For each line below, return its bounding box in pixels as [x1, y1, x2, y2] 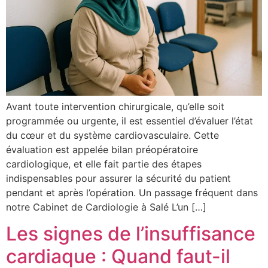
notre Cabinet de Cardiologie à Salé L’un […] [6, 200, 206, 213]
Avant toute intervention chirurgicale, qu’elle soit [6, 100, 224, 112]
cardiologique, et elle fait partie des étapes [6, 157, 202, 170]
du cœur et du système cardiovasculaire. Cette [6, 129, 219, 141]
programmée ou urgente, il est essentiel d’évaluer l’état [6, 114, 253, 127]
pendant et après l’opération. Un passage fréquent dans [6, 186, 258, 199]
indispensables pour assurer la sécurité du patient [6, 172, 231, 184]
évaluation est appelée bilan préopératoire [6, 143, 198, 156]
